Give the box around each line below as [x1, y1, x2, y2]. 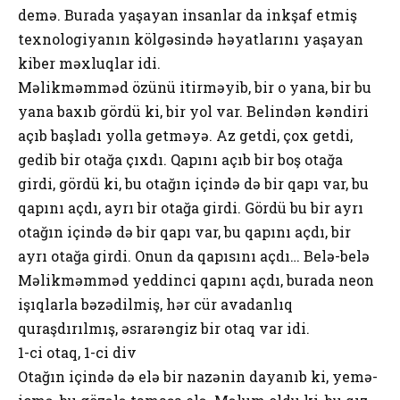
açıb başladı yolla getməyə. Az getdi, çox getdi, [18, 125, 353, 145]
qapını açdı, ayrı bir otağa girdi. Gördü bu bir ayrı [18, 197, 363, 217]
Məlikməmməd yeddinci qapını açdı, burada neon [18, 270, 374, 289]
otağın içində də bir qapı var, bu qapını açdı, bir [18, 221, 351, 241]
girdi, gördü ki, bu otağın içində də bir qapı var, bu [18, 173, 369, 193]
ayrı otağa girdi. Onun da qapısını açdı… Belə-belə [18, 246, 370, 265]
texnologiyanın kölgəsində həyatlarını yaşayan [18, 29, 363, 48]
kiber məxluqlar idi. [18, 53, 161, 72]
